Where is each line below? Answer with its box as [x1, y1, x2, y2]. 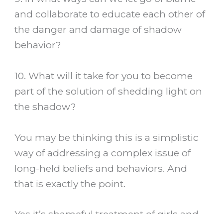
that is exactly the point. [14, 177, 126, 190]
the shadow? [14, 101, 77, 113]
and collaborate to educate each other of [14, 8, 206, 20]
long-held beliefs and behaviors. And [14, 162, 188, 174]
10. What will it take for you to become [14, 70, 193, 82]
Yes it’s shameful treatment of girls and [14, 208, 199, 221]
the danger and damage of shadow [14, 23, 182, 36]
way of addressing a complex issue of [14, 146, 191, 159]
